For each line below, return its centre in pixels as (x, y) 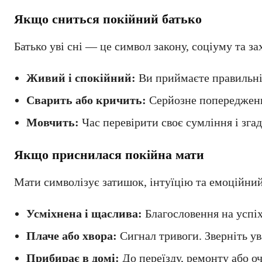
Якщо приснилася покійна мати (109, 155)
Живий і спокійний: (81, 78)
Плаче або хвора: (72, 236)
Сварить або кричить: (86, 100)
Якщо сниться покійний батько (108, 19)
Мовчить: (53, 122)
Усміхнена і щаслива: (84, 213)
